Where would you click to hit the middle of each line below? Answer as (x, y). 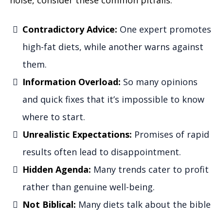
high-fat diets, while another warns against (113, 46)
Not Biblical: (49, 204)
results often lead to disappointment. (102, 152)
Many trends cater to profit (151, 169)
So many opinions (159, 82)
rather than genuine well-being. (89, 187)
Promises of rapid (171, 134)
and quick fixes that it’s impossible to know (113, 99)
